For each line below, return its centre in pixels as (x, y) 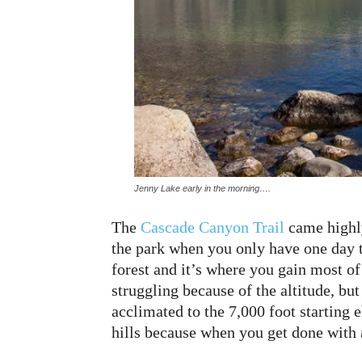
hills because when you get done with (236, 333)
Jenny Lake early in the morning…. (202, 189)
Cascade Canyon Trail (213, 227)
